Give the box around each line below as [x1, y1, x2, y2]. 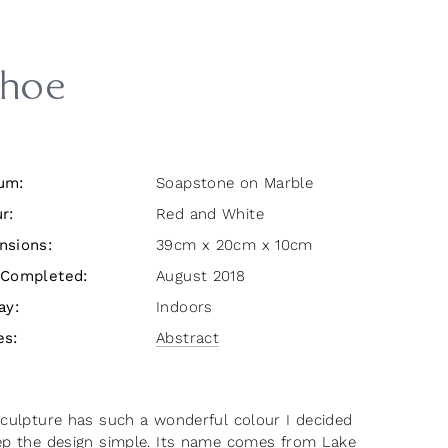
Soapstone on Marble [156, 174, 314, 192]
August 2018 [156, 267, 246, 285]
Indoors [156, 298, 213, 316]
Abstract [156, 329, 219, 347]
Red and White [156, 205, 264, 223]
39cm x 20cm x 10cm [156, 236, 313, 254]
